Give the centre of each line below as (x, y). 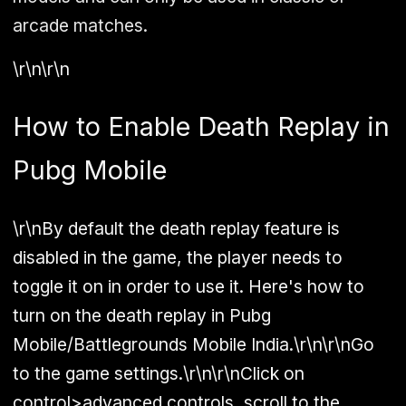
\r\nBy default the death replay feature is (176, 229)
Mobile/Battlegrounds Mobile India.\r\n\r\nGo (193, 345)
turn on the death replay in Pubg (142, 316)
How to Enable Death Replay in (201, 127)
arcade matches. (80, 26)
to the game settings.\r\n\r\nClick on (159, 374)
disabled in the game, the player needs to (178, 258)
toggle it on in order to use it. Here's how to (188, 287)
